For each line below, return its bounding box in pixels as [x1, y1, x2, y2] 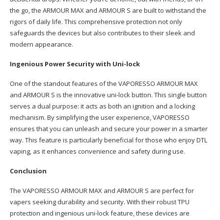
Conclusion [10, 166, 47, 175]
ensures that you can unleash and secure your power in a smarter [10, 124, 208, 133]
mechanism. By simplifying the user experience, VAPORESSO [10, 113, 190, 122]
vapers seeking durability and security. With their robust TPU [10, 197, 190, 206]
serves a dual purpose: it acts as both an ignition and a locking [10, 102, 195, 110]
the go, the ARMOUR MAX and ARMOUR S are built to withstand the [10, 6, 206, 15]
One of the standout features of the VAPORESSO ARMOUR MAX [10, 79, 198, 88]
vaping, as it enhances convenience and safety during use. [10, 147, 185, 156]
